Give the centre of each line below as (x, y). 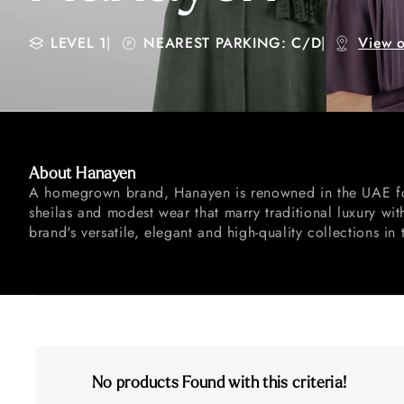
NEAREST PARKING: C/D (233, 43)
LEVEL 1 (79, 43)
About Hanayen (83, 174)
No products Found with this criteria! (220, 383)
